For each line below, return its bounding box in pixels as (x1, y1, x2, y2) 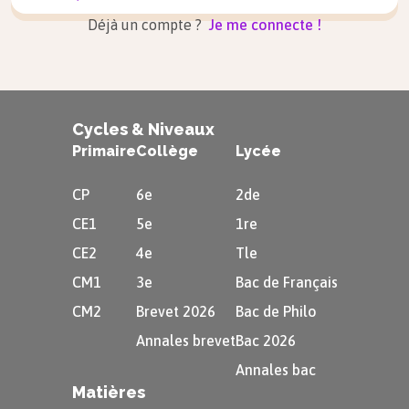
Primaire (71, 142, 136, 160)
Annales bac (235, 362, 316, 378)
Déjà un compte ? (88, 16, 205, 33)
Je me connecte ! (209, 16, 321, 33)
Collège (135, 142, 198, 160)
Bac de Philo (235, 303, 317, 320)
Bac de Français (235, 274, 338, 290)
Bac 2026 (235, 332, 296, 349)
